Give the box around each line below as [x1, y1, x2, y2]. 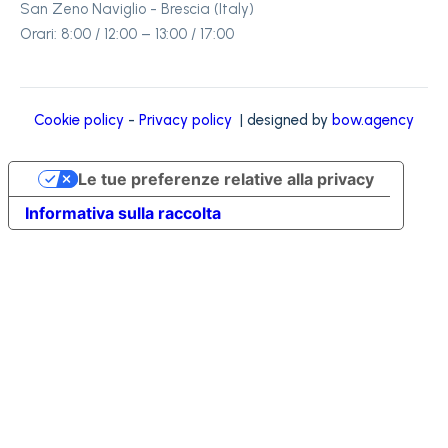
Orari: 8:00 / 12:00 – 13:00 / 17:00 [20, 25, 234, 43]
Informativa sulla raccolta [25, 203, 221, 223]
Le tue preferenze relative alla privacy [77, 169, 374, 189]
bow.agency [332, 111, 414, 129]
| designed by [232, 111, 332, 129]
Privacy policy [139, 111, 232, 129]
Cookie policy [34, 111, 124, 129]
